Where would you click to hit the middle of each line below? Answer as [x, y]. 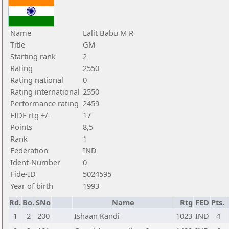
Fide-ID [23, 174]
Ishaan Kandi [97, 216]
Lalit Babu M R [108, 33]
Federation [29, 150]
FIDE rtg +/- [30, 115]
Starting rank [33, 56]
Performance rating [44, 103]
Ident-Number [35, 162]
